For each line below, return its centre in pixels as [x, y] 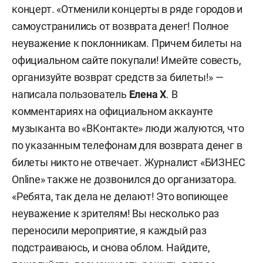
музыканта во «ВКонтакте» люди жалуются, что [128, 128]
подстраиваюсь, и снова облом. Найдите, [111, 247]
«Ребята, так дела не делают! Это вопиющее [120, 196]
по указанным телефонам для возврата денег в [127, 145]
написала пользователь [70, 94]
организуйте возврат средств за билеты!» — [118, 77]
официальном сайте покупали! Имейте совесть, [127, 60]
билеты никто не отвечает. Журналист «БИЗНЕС [129, 162]
